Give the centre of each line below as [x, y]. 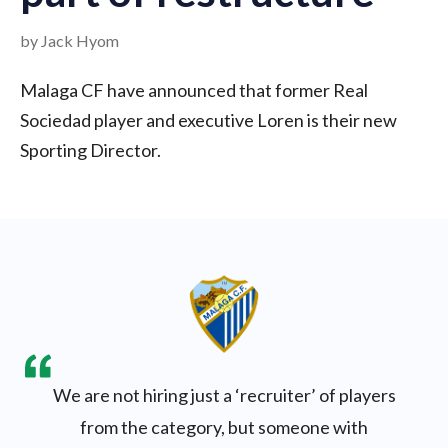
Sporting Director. [92, 150]
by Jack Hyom [69, 41]
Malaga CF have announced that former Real [194, 90]
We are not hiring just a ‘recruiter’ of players [224, 395]
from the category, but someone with [224, 427]
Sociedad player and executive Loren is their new [208, 120]
